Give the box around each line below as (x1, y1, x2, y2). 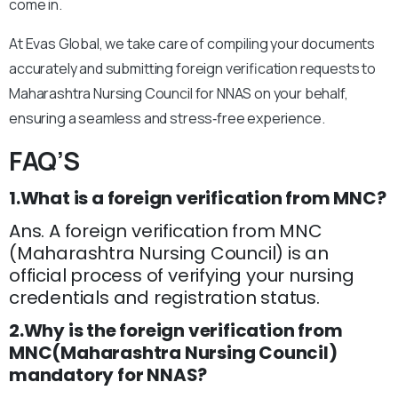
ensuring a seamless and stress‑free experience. (9, 108, 325, 129)
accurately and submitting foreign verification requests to (9, 59, 377, 79)
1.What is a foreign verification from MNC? (9, 186, 386, 211)
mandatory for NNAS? (9, 362, 208, 388)
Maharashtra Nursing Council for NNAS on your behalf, (9, 84, 348, 104)
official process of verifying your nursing (9, 263, 354, 289)
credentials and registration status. (9, 285, 320, 311)
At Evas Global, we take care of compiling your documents (9, 34, 376, 54)
